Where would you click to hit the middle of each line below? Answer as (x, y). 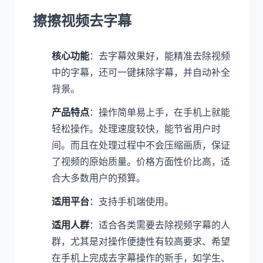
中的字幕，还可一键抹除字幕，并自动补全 (141, 72)
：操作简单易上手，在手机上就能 (160, 112)
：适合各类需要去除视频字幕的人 (160, 225)
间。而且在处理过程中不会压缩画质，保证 (141, 145)
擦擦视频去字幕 (82, 21)
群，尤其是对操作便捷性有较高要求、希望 (141, 241)
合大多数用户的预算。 (99, 178)
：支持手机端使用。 (131, 201)
